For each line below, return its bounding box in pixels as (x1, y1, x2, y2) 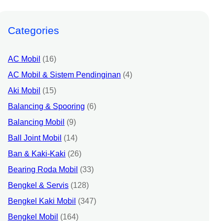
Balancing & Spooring (7, 102, 85, 110)
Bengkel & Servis (7, 181, 69, 189)
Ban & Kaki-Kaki (7, 149, 66, 158)
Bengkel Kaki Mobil (7, 196, 76, 205)
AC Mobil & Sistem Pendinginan (7, 70, 121, 79)
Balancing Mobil (7, 117, 65, 126)
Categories (7, 25, 59, 37)
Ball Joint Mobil (7, 133, 62, 142)
